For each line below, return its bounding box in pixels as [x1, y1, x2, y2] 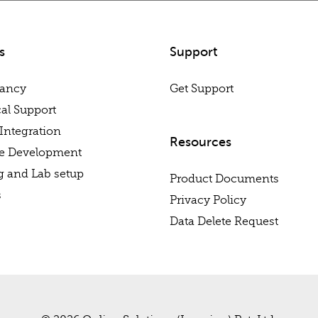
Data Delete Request [170, 214, 278, 228]
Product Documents [170, 172, 279, 185]
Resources [170, 134, 231, 149]
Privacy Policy [170, 193, 246, 207]
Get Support [170, 82, 234, 95]
